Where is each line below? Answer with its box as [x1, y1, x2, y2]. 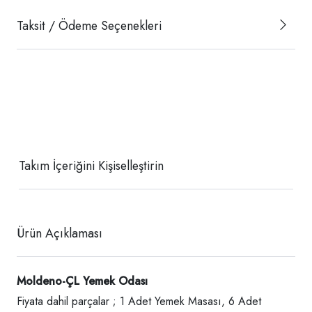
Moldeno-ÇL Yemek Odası [17, 272, 148, 289]
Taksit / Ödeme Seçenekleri [17, 16, 162, 35]
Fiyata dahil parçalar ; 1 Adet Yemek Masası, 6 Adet [17, 292, 261, 309]
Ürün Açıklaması [17, 224, 102, 242]
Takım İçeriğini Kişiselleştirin [19, 156, 164, 175]
